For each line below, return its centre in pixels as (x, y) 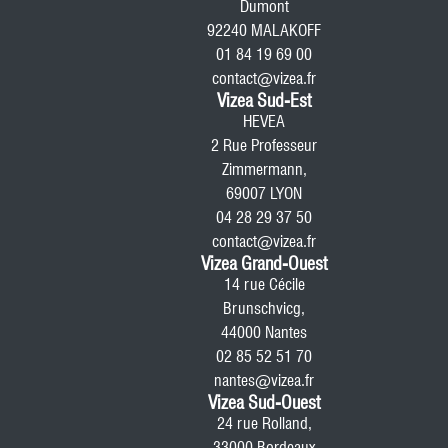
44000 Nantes (264, 332)
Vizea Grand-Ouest (264, 263)
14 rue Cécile (264, 284)
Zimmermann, (264, 169)
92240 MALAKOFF (264, 30)
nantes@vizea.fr (264, 380)
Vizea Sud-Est (264, 100)
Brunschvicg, (264, 308)
